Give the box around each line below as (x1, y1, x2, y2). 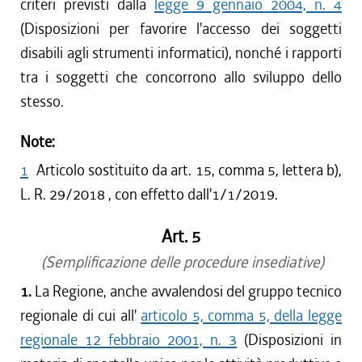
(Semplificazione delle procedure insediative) (38, 252, 324, 272)
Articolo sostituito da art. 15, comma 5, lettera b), (36, 160, 342, 180)
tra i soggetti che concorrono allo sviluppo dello (20, 67, 342, 87)
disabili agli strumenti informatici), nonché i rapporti (20, 43, 342, 63)
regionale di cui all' (20, 305, 141, 326)
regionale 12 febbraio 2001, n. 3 (20, 330, 237, 350)
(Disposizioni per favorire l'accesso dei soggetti (20, 19, 342, 39)
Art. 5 (161, 225, 201, 248)
